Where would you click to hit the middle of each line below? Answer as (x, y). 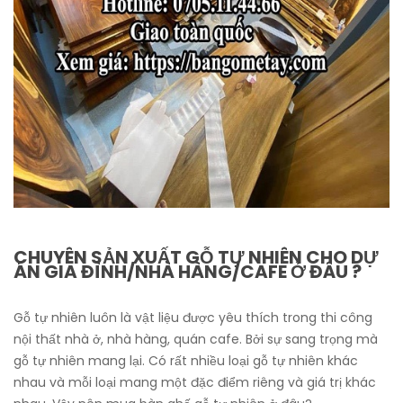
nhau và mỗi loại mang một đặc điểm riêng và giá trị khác (195, 382)
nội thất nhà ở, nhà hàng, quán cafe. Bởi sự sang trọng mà (196, 339)
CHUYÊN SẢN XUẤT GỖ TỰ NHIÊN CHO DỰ (196, 257)
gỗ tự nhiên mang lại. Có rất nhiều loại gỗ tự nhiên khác (186, 361)
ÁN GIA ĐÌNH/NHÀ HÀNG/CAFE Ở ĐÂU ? (188, 272)
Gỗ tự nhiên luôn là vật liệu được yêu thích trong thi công (193, 318)
